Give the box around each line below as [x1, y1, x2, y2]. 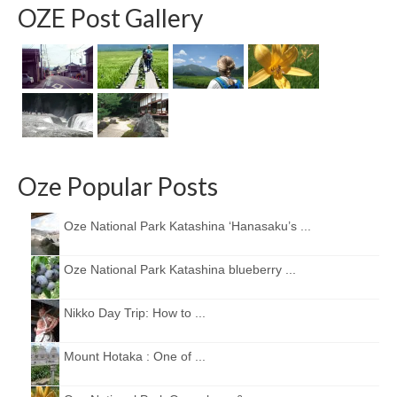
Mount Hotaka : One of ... [64, 349, 206, 363]
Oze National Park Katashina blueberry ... [64, 262, 296, 276]
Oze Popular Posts [18, 171, 218, 201]
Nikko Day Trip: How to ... [64, 306, 206, 320]
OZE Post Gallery [18, 3, 203, 33]
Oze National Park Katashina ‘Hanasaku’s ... [64, 219, 311, 233]
